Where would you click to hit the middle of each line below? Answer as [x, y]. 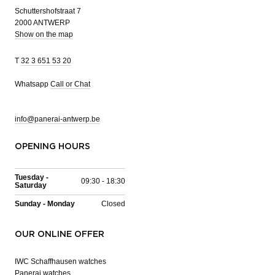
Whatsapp [33, 84]
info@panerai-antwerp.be [57, 119]
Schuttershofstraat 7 [48, 11]
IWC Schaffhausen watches [60, 261]
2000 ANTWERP [42, 22]
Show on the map [44, 34]
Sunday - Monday [45, 203]
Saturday [31, 185]
